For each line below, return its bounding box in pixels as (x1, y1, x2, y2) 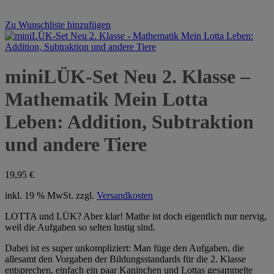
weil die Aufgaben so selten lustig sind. (5, 221, 155, 232)
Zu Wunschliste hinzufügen (5, 20, 111, 30)
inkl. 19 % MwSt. (5, 190, 73, 201)
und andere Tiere (5, 133, 147, 156)
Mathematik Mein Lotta (5, 88, 208, 111)
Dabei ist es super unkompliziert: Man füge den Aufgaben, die (5, 242, 244, 253)
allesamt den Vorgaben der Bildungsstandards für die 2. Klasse (5, 253, 246, 264)
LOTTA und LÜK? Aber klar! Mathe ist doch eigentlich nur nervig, (5, 210, 267, 221)
